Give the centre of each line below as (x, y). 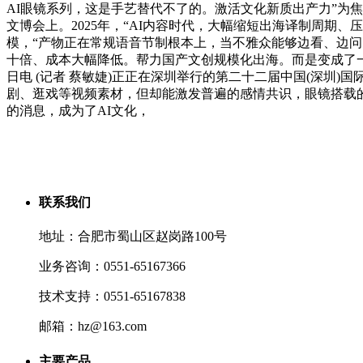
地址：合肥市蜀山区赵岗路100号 (133, 237)
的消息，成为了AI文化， (78, 110)
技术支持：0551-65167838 (112, 297)
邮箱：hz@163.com (93, 327)
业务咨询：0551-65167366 (112, 267)
